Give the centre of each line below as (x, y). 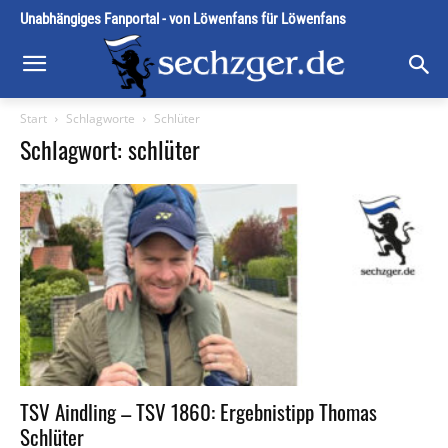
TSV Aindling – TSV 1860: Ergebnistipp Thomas (198, 411)
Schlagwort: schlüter (110, 149)
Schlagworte (100, 119)
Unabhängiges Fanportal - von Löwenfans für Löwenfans (183, 19)
